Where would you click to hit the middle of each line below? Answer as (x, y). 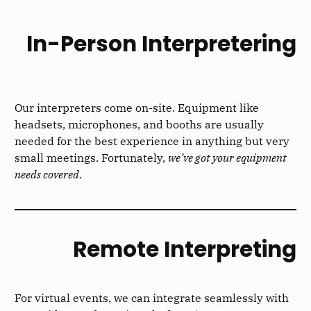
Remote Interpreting (184, 249)
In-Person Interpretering (161, 44)
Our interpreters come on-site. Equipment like (137, 108)
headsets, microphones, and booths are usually (140, 125)
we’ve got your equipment (228, 158)
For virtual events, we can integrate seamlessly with (152, 297)
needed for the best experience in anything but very (152, 141)
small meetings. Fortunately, (92, 158)
